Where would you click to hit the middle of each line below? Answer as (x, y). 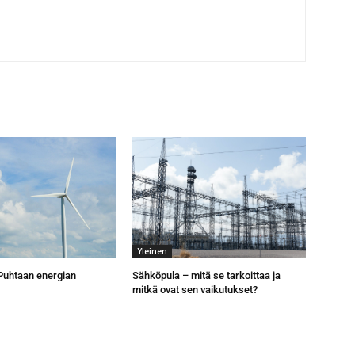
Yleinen (153, 252)
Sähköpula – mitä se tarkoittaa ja (207, 276)
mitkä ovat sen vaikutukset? (195, 290)
